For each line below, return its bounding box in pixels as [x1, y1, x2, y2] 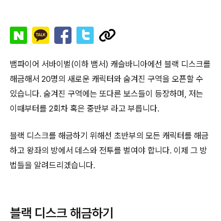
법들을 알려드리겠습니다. [10, 160, 95, 170]
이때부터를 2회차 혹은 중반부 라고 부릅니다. [10, 103, 159, 113]
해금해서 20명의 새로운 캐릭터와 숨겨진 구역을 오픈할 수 [10, 74, 203, 84]
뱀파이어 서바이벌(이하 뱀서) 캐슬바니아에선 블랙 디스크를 [10, 59, 211, 69]
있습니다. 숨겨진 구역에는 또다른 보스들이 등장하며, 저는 [10, 88, 203, 99]
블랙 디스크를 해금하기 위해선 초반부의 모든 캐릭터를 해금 [10, 131, 209, 141]
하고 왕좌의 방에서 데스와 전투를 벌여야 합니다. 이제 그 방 [10, 146, 207, 155]
